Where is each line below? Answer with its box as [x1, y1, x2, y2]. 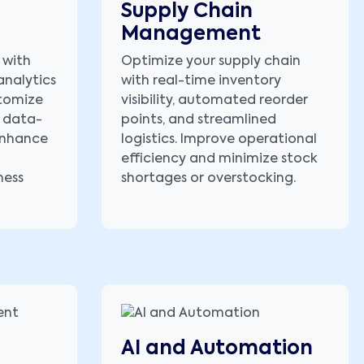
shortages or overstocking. [121, 172, 296, 186]
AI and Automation [121, 338, 313, 358]
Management [121, 24, 261, 45]
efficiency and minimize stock [121, 153, 318, 167]
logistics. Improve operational [121, 133, 317, 147]
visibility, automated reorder [121, 94, 308, 108]
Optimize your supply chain [121, 55, 301, 69]
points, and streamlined [121, 114, 276, 128]
